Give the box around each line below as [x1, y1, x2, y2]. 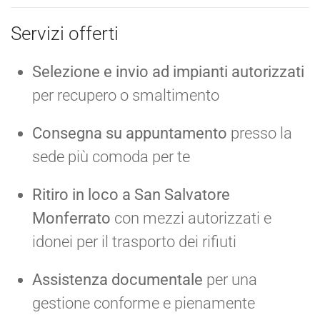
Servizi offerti [11, 22, 119, 44]
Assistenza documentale [32, 270, 203, 289]
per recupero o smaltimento [32, 86, 219, 104]
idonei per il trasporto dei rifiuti [32, 232, 236, 251]
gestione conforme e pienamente [32, 294, 255, 312]
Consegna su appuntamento [32, 124, 227, 142]
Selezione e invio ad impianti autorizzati [32, 62, 304, 81]
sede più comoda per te [32, 147, 190, 166]
